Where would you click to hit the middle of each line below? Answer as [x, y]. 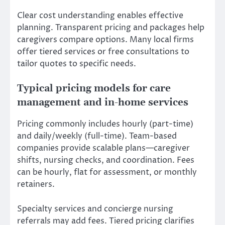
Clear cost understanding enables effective [100, 16]
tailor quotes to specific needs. [77, 64]
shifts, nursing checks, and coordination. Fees [106, 160]
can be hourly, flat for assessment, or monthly [107, 173]
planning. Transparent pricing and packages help [111, 28]
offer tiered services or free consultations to [103, 52]
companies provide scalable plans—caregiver [103, 148]
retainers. [36, 185]
